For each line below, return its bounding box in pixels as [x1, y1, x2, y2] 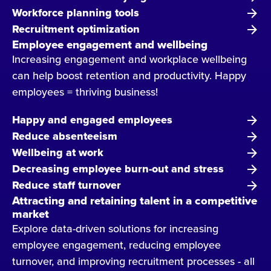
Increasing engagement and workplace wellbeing [12, 51, 247, 67]
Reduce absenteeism [12, 128, 117, 145]
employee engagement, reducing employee [12, 237, 221, 253]
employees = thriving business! [12, 84, 158, 100]
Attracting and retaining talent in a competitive [12, 192, 257, 209]
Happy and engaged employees [12, 112, 172, 128]
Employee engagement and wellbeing [12, 36, 207, 53]
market [12, 205, 49, 223]
